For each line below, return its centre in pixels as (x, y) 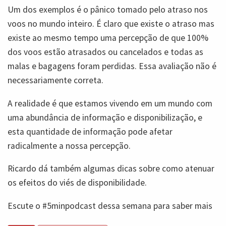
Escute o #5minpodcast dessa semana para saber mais (110, 206)
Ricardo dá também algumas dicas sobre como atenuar (111, 169)
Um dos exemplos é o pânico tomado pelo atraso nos (108, 10)
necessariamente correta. (55, 80)
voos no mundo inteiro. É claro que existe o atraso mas (111, 24)
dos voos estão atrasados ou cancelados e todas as (105, 52)
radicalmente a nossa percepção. (69, 146)
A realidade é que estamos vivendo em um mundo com (110, 103)
